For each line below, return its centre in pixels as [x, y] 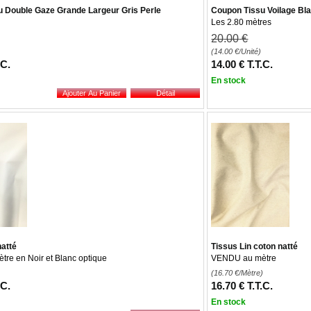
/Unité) [250, 51]
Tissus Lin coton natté [255, 246]
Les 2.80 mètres [242, 22]
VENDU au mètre [244, 258]
